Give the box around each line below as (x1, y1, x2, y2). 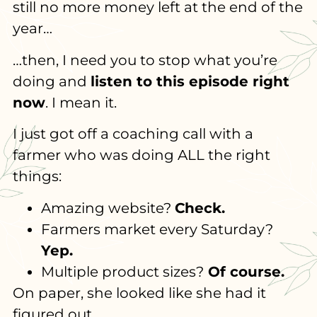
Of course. (203, 263, 284, 280)
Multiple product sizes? (40, 263, 204, 280)
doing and (12, 72, 91, 90)
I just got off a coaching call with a (12, 125, 253, 143)
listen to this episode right (90, 72, 289, 90)
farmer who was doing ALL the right (12, 146, 270, 164)
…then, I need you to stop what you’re (12, 51, 277, 69)
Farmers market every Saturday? (40, 220, 273, 238)
